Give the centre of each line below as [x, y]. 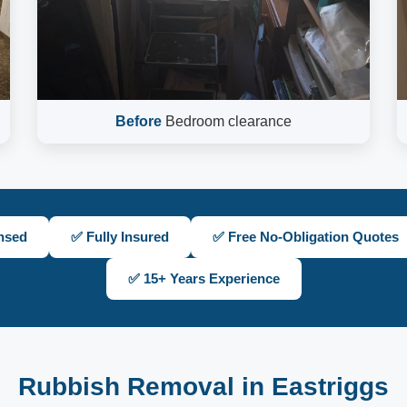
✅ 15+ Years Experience [203, 278]
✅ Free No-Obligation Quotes [305, 237]
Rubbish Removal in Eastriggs [203, 387]
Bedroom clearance [226, 121]
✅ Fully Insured [119, 237]
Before [138, 121]
